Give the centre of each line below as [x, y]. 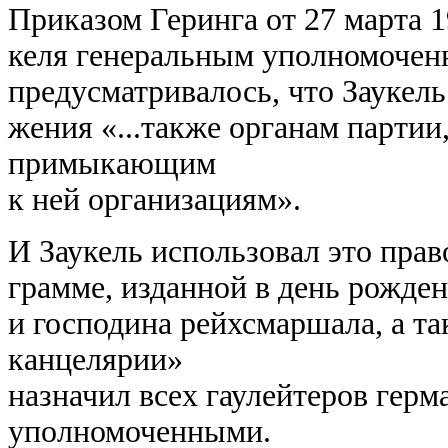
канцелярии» [95, 359]
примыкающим [112, 163]
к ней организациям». [154, 199]
